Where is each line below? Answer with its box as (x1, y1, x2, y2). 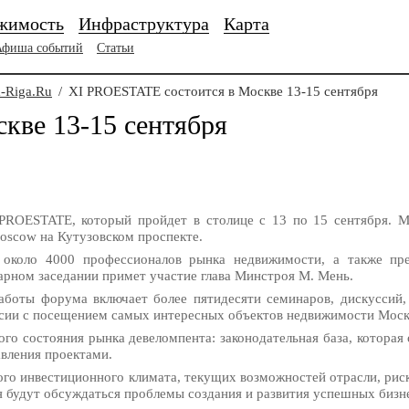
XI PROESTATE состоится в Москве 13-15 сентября (65, 84, 378, 99)
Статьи (97, 41, 134, 55)
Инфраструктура (79, 14, 209, 34)
